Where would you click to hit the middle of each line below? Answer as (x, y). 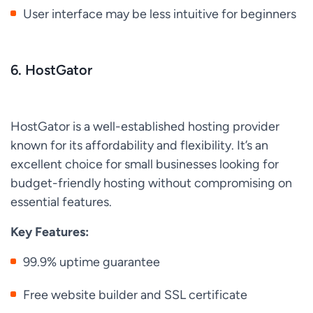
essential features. (61, 202)
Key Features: (50, 232)
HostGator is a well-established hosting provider (145, 126)
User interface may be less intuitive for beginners (160, 14)
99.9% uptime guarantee (92, 262)
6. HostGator (51, 70)
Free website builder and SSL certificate (136, 295)
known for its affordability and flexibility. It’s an (139, 145)
